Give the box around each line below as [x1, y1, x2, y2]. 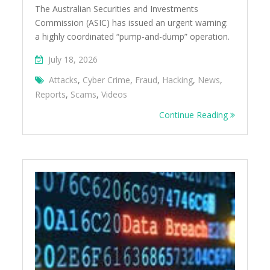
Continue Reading [159, 108, 230, 121]
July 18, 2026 [48, 53, 98, 65]
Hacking [162, 74, 193, 86]
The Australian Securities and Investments [35, 2, 199, 14]
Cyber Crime [83, 74, 131, 86]
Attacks [49, 74, 78, 86]
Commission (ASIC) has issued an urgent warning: [35, 16, 228, 28]
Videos [101, 88, 128, 100]
